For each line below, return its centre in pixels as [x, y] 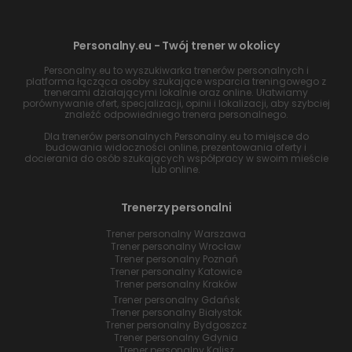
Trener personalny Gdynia [176, 338]
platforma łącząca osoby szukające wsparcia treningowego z [176, 82]
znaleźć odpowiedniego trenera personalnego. [176, 115]
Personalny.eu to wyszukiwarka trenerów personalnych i [176, 71]
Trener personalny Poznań [176, 259]
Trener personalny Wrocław [176, 247]
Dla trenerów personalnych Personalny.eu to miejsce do [176, 137]
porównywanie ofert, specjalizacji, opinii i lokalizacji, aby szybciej [176, 104]
